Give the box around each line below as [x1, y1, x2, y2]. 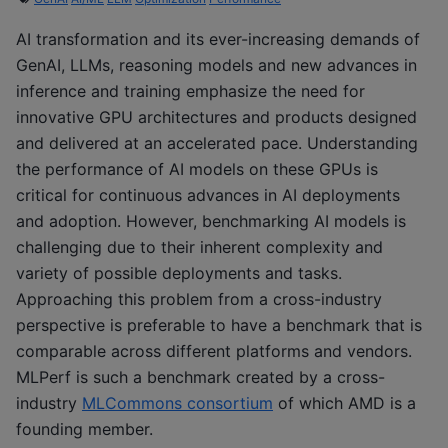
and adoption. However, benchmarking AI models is [16, 210, 406, 231]
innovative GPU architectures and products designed [16, 106, 417, 127]
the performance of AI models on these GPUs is [16, 158, 378, 179]
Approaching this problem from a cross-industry [16, 288, 382, 309]
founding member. [16, 418, 153, 439]
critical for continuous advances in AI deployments [16, 184, 400, 205]
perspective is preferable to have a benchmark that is [16, 314, 422, 335]
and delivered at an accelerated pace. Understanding [16, 132, 418, 153]
